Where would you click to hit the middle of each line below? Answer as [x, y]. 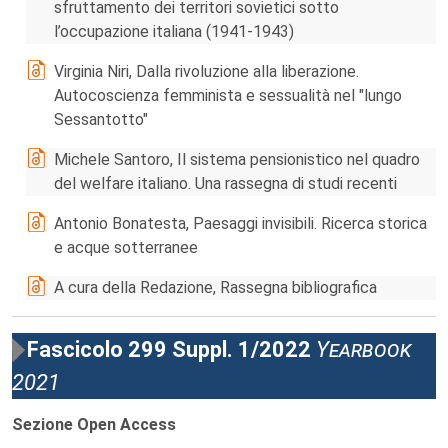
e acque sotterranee [126, 247]
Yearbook [364, 349]
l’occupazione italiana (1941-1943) [174, 31]
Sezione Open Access [94, 424]
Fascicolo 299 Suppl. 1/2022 [169, 349]
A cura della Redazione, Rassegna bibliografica [215, 287]
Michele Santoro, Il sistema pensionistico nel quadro [237, 159]
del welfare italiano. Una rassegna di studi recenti [225, 183]
